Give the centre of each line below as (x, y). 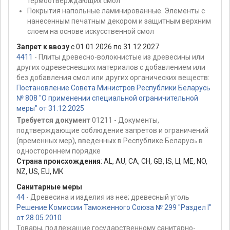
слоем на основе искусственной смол (91, 32)
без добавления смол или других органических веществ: (113, 78)
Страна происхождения (59, 161)
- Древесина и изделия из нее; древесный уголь (107, 197)
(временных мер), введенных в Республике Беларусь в (110, 140)
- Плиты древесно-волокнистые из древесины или (119, 57)
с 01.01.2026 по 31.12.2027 (114, 47)
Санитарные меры (49, 187)
